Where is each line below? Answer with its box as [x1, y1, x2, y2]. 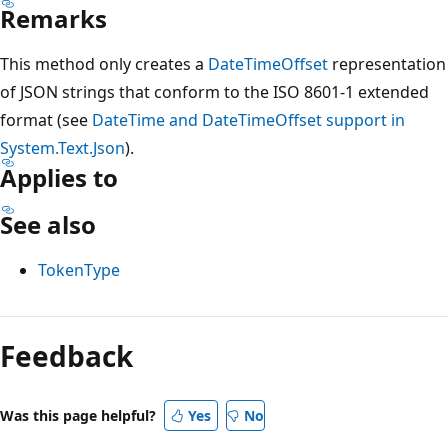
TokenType [38, 258, 120, 281]
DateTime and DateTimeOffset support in [92, 108, 405, 131]
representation [328, 52, 446, 75]
